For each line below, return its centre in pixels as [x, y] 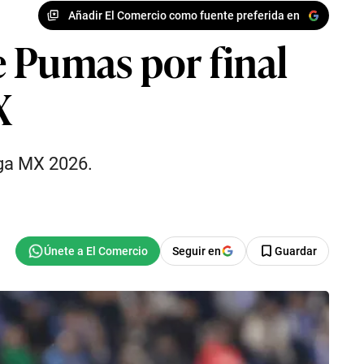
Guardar [296, 251]
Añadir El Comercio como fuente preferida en [184, 15]
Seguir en [197, 251]
